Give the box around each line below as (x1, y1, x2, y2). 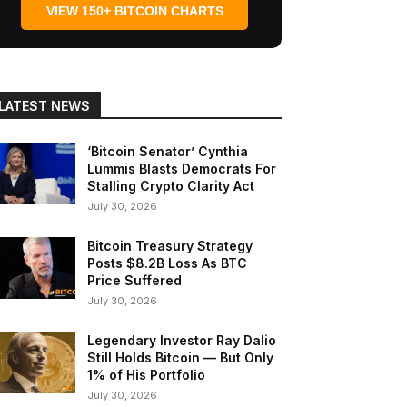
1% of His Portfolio (87, 367, 210, 383)
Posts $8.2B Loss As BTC (87, 255, 248, 272)
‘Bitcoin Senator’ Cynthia (87, 144, 249, 160)
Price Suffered (87, 273, 183, 289)
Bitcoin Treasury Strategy (87, 238, 253, 254)
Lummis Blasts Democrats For (87, 161, 277, 177)
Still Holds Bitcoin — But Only (87, 350, 274, 366)
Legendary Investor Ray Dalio (87, 333, 277, 349)
